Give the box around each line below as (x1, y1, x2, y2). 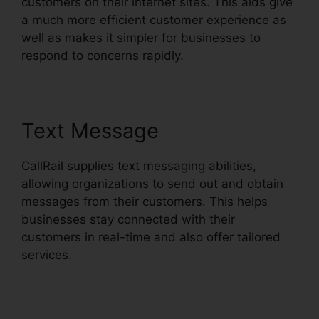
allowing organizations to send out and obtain (21, 177, 283, 191)
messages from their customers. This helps (21, 194, 268, 209)
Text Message (21, 118, 159, 143)
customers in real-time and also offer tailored (21, 230, 281, 244)
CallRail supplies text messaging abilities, (21, 159, 256, 173)
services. (21, 248, 72, 262)
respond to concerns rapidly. (21, 48, 184, 63)
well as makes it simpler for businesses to (21, 31, 261, 45)
